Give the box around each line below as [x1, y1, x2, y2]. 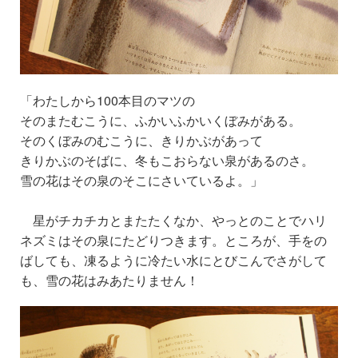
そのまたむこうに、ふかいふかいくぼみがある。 [20, 110, 301, 129]
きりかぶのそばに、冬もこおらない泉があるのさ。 [20, 150, 314, 169]
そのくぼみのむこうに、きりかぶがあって [20, 130, 276, 149]
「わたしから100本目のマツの [20, 90, 195, 109]
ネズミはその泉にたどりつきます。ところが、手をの [20, 230, 327, 249]
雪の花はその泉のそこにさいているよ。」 [20, 170, 263, 189]
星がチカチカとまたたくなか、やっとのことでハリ [20, 210, 327, 229]
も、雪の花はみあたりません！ [20, 270, 199, 289]
